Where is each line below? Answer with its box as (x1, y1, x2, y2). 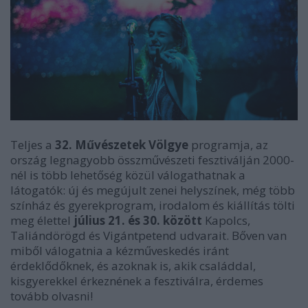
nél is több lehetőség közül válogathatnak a (10, 166, 245, 183)
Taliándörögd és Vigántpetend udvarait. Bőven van (10, 227, 287, 243)
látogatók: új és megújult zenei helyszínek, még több (10, 181, 295, 198)
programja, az (191, 136, 268, 153)
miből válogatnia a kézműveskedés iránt (10, 242, 229, 258)
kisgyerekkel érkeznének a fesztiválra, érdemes (10, 272, 263, 289)
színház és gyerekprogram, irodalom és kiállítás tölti (10, 197, 295, 213)
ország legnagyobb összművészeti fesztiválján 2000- (10, 151, 294, 168)
